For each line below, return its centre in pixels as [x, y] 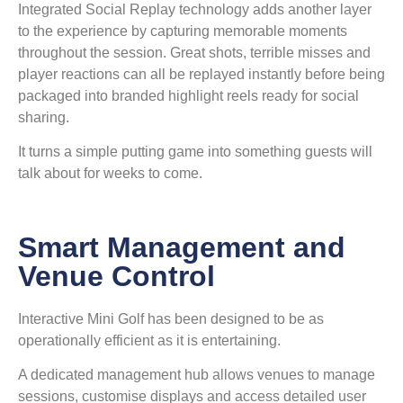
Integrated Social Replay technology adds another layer [195, 10]
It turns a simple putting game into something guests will [195, 152]
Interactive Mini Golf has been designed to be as [171, 319]
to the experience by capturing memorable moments [183, 31]
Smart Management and [182, 248]
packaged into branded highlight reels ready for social [188, 96]
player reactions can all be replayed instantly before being [201, 75]
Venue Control [116, 277]
